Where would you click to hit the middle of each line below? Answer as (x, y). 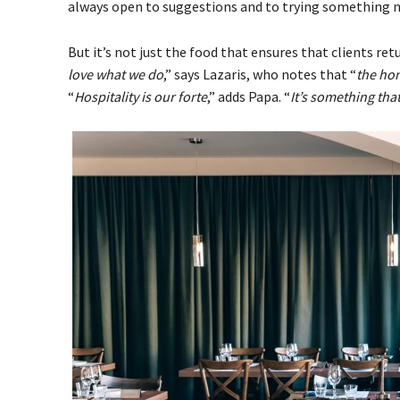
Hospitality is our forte (141, 96)
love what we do (116, 74)
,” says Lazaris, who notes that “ (260, 74)
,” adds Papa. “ (249, 96)
